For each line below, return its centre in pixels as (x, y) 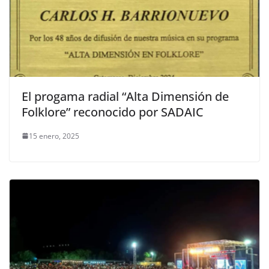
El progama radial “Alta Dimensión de (125, 96)
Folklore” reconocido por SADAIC (113, 112)
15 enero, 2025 (54, 136)
